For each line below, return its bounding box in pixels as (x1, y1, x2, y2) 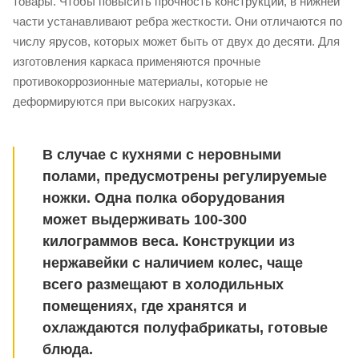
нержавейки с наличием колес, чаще (42, 255, 303, 272)
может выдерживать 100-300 (42, 212, 247, 228)
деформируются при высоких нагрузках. (13, 94, 236, 108)
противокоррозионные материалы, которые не (13, 74, 268, 88)
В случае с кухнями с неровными (42, 147, 281, 163)
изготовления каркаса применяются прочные (13, 54, 260, 68)
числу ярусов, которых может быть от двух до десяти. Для (13, 34, 340, 48)
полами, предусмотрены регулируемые (42, 168, 327, 185)
